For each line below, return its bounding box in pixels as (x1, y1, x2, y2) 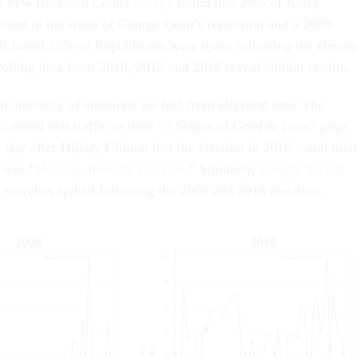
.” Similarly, (185, 161, 260, 178)
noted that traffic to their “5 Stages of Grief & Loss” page (8, 118, 347, 135)
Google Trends (260, 161, 345, 178)
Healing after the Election (36, 161, 185, 178)
